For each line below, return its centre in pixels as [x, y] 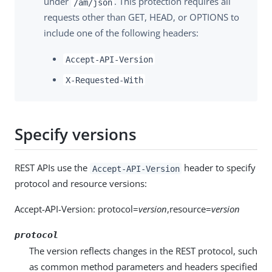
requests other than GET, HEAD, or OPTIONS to [141, 17]
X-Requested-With [104, 80]
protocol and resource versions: [81, 184]
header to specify [219, 168]
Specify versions [76, 134]
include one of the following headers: [121, 33]
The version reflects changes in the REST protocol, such [143, 251]
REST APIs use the [52, 168]
